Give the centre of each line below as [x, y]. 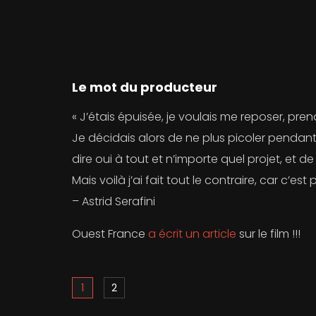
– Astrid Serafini [114, 202]
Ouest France [110, 234]
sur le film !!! [268, 234]
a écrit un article [192, 234]
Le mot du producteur [145, 87]
